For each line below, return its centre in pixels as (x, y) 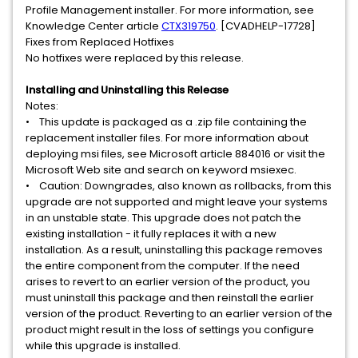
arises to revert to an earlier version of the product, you (168, 282)
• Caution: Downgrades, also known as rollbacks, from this (179, 186)
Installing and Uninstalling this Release (127, 90)
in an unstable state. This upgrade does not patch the (163, 218)
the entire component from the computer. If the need (163, 266)
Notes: (43, 106)
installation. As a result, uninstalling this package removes (174, 250)
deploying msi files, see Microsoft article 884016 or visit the (175, 154)
